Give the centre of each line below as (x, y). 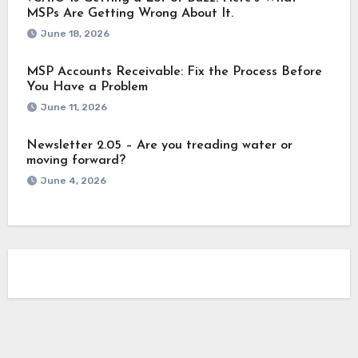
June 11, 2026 (74, 107)
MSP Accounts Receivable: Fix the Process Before (174, 72)
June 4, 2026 (73, 180)
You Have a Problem (87, 87)
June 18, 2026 (75, 33)
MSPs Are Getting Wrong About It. (129, 13)
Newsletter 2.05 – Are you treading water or (159, 145)
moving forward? (76, 160)
